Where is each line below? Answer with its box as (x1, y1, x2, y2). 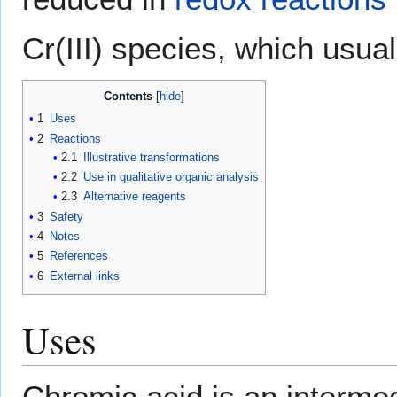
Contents (104, 90, 152, 104)
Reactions (50, 131, 101, 145)
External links (50, 269, 120, 283)
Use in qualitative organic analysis (82, 170, 259, 184)
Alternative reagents (82, 190, 186, 204)
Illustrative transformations (82, 150, 220, 164)
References (50, 249, 108, 263)
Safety (50, 209, 83, 223)
